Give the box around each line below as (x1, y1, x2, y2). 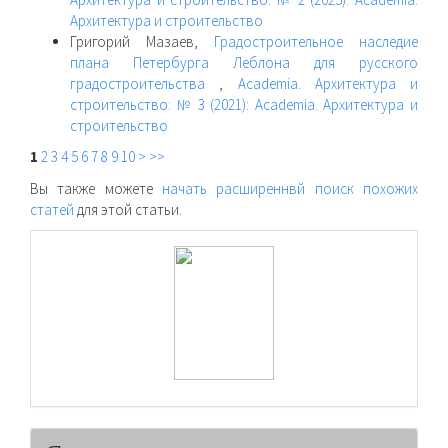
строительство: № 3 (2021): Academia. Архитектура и (70, 94, 418, 114)
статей (30, 199, 74, 219)
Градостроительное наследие (214, 31, 418, 51)
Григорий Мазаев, (70, 31, 214, 51)
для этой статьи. (74, 199, 182, 219)
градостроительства (70, 73, 220, 93)
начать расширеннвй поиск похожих (162, 178, 418, 198)
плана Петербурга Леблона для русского (70, 52, 418, 72)
